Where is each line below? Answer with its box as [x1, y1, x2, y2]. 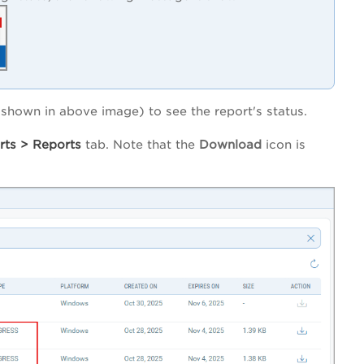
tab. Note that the [81, 137, 199, 152]
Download [199, 137, 262, 152]
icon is [262, 137, 305, 152]
